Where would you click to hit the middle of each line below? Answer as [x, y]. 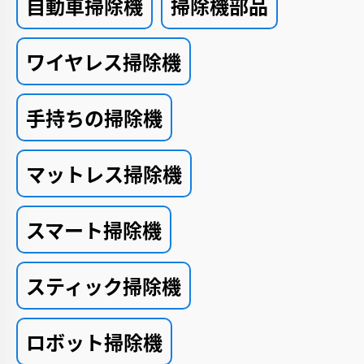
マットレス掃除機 [104, 174]
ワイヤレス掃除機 [104, 62]
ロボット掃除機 [94, 342]
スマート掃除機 [94, 230]
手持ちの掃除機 [94, 118]
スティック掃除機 [104, 286]
